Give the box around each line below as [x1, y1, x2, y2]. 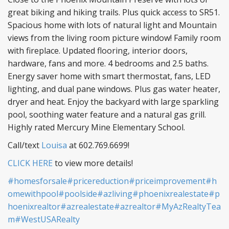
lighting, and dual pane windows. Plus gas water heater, [8, 83, 220, 95]
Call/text [8, 140, 41, 151]
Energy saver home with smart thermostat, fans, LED [8, 71, 211, 82]
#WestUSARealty [15, 214, 80, 225]
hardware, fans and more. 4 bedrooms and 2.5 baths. [8, 58, 209, 70]
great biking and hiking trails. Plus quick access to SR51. [8, 7, 220, 18]
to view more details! [53, 157, 133, 169]
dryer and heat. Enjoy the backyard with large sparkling [8, 96, 219, 108]
